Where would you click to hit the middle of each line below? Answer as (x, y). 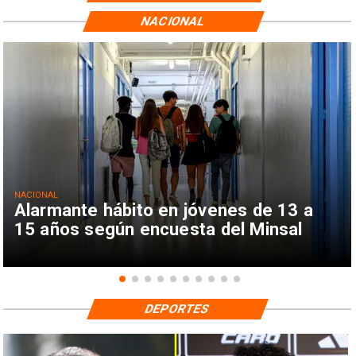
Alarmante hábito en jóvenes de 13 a (164, 210)
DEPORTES (177, 309)
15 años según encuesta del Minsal (158, 229)
